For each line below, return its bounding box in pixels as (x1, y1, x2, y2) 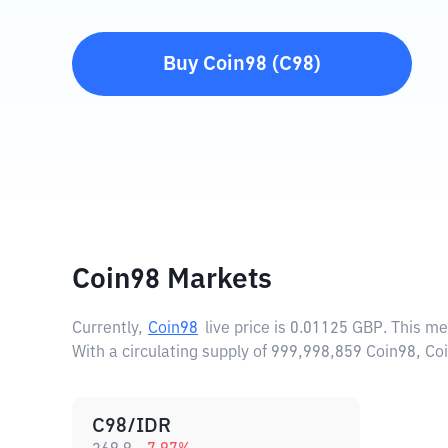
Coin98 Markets (72, 266, 272, 294)
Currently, (72, 321, 143, 337)
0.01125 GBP (290, 321, 383, 337)
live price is (205, 321, 290, 337)
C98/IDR (92, 416, 171, 436)
